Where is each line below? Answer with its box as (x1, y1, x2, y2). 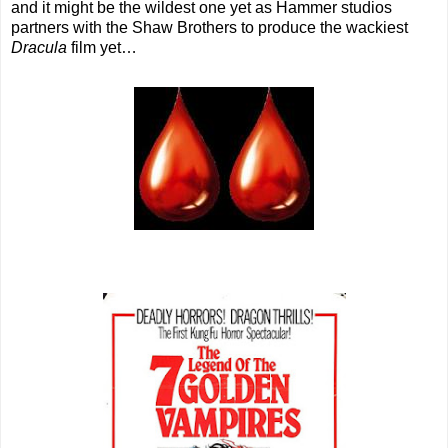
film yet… (67, 39, 137, 57)
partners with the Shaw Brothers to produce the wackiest (11, 19, 408, 37)
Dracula (11, 39, 67, 57)
